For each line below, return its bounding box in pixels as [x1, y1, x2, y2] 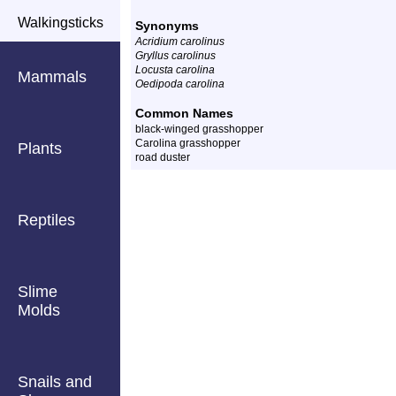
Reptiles [18, 211, 75, 229]
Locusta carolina [135, 64, 215, 76]
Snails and [18, 373, 92, 391]
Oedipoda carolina [135, 78, 225, 90]
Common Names [135, 106, 233, 120]
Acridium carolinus [135, 35, 225, 48]
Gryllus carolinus [135, 49, 216, 62]
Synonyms [135, 19, 199, 33]
